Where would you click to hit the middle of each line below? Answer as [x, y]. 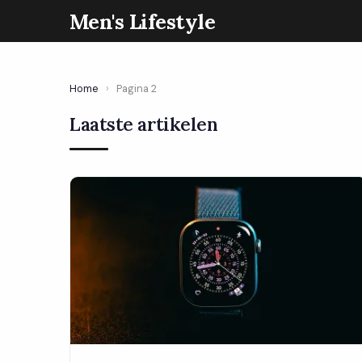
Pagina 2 [137, 88]
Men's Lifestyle [143, 21]
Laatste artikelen [144, 124]
